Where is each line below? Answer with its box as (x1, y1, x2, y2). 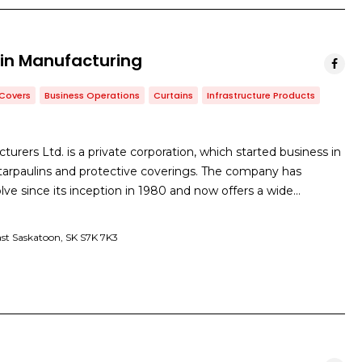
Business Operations (44, 89, 140, 102)
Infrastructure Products (207, 89, 315, 102)
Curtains (154, 89, 193, 102)
